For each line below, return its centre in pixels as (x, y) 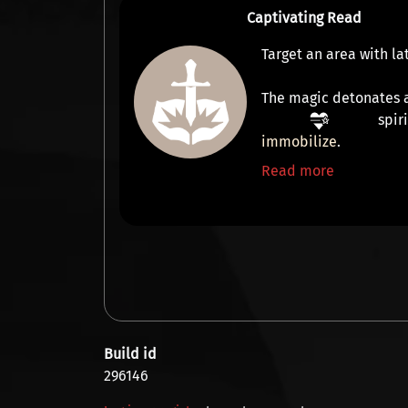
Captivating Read (305, 18)
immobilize (300, 142)
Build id (130, 354)
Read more (298, 171)
